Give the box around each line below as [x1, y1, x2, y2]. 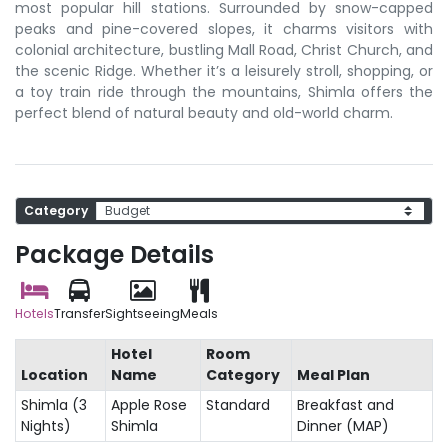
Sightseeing [105, 304, 180, 322]
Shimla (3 [20, 394, 87, 415]
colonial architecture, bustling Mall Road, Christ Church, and [15, 39, 433, 60]
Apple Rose [110, 394, 187, 415]
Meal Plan [296, 364, 370, 385]
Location [20, 364, 88, 385]
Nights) [20, 415, 71, 436]
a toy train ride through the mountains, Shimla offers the [15, 81, 433, 102]
